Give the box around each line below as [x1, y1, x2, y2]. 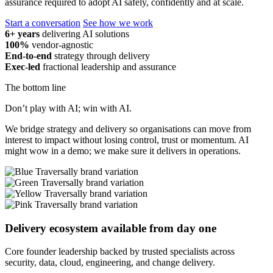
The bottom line [5, 82, 66, 93]
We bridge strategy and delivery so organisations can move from [5, 123, 251, 134]
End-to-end [5, 50, 52, 61]
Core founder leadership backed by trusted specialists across [5, 246, 235, 257]
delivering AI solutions [42, 28, 129, 39]
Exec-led [5, 61, 40, 72]
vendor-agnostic [32, 39, 93, 50]
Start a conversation [5, 17, 80, 28]
